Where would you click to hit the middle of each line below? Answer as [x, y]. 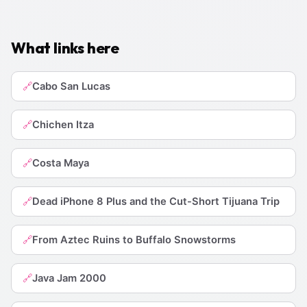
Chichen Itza [63, 124]
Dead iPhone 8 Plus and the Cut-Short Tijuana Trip [156, 201]
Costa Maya [61, 163]
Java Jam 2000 [69, 278]
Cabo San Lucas [71, 86]
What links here [65, 48]
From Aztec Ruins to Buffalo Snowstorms [134, 240]
